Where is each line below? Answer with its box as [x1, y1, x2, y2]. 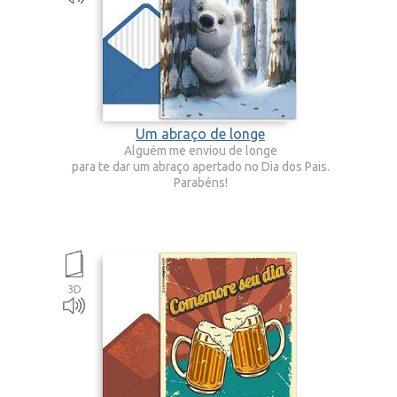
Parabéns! [173, 175, 228, 191]
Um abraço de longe [136, 126, 265, 143]
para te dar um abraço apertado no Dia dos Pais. [71, 160, 330, 175]
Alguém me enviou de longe [123, 144, 277, 159]
